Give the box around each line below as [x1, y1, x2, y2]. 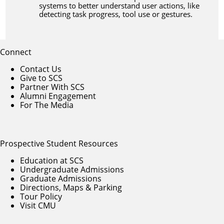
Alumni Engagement [20, 90, 96, 101]
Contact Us [20, 63, 61, 74]
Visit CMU [20, 199, 56, 210]
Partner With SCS [20, 81, 84, 92]
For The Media [20, 99, 73, 110]
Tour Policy [20, 190, 62, 201]
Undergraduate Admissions [20, 163, 124, 174]
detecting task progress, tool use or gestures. [38, 8, 192, 19]
